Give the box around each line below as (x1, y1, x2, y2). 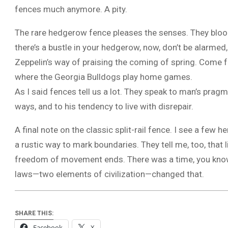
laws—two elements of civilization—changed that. (15, 169, 204, 179)
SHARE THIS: (15, 210, 53, 217)
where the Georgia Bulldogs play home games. (15, 72, 192, 82)
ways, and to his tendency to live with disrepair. (15, 101, 193, 111)
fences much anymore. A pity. (15, 4, 127, 14)
